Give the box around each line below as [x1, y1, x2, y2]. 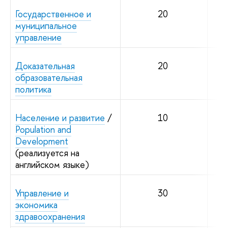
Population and [15, 123, 71, 136]
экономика [15, 198, 58, 211]
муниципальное [15, 19, 77, 32]
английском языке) [15, 158, 89, 171]
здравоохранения [15, 210, 85, 223]
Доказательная [15, 59, 75, 72]
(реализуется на [15, 146, 79, 159]
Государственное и [15, 7, 91, 20]
